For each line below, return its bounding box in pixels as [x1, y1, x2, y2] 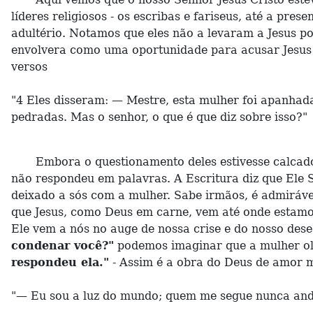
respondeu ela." [11, 256, 109, 269]
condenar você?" [11, 239, 114, 252]
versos [11, 60, 51, 73]
